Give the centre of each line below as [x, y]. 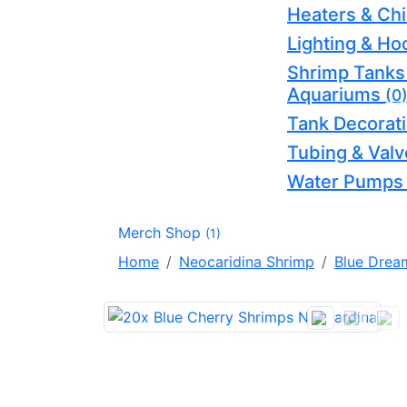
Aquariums [336, 94]
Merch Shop [162, 232]
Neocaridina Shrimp [247, 261]
